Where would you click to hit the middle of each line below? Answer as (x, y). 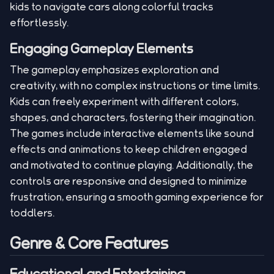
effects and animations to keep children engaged (128, 149)
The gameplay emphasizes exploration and (114, 69)
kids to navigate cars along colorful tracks (112, 6)
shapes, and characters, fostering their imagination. (133, 117)
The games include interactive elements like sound (132, 133)
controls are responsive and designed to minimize (128, 181)
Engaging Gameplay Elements (102, 48)
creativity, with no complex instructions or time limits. (135, 85)
